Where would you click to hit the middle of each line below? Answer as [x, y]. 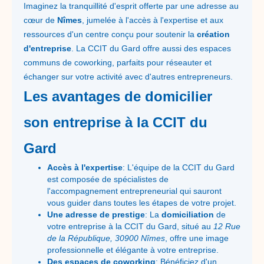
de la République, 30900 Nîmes [106, 238]
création [213, 34]
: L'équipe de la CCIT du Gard [179, 167]
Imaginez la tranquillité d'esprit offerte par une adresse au [131, 6]
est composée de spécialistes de [108, 179]
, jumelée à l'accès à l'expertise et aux [153, 20]
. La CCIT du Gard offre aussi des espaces [151, 48]
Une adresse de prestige [96, 214]
